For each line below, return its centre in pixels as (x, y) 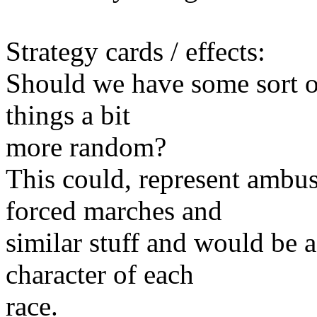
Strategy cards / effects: (136, 51)
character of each (100, 274)
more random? (86, 146)
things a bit (68, 115)
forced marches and (114, 210)
